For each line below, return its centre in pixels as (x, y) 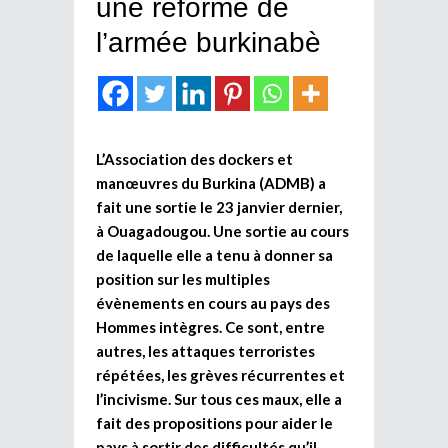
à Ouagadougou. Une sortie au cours (222, 230)
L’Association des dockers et (194, 158)
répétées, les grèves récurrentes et (220, 374)
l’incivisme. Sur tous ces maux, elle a (219, 398)
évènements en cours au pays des (213, 302)
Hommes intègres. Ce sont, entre (210, 326)
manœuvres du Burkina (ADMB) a (211, 182)
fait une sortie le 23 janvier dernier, (219, 206)
